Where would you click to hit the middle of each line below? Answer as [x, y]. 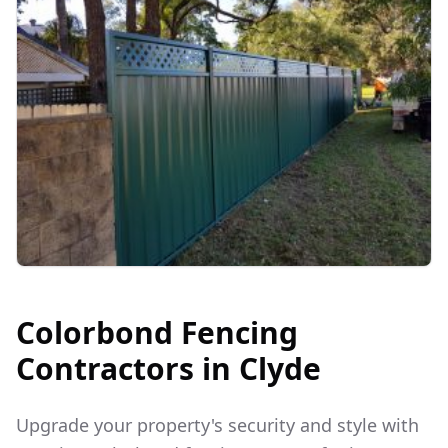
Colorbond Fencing [157, 333]
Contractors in [127, 369]
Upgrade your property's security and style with [217, 425]
